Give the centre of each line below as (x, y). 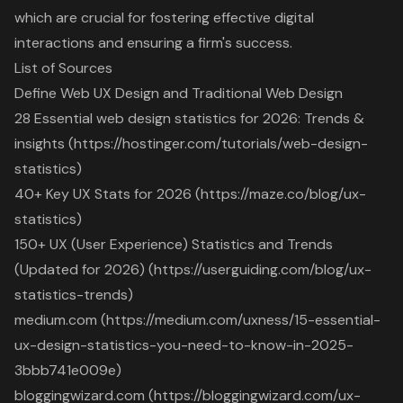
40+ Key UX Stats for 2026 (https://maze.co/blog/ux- (190, 193)
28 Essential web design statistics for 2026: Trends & (189, 118)
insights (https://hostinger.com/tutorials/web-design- (191, 143)
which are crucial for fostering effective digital (164, 17)
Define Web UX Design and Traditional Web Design (179, 93)
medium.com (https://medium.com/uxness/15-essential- (197, 319)
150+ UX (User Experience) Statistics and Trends (174, 244)
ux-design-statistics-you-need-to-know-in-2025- (184, 345)
